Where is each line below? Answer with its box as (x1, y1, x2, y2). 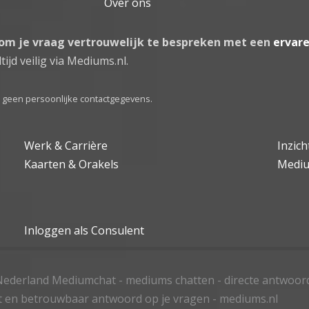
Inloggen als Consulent (24, 222, 145, 238)
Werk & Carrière (24, 137, 108, 153)
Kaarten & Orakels (24, 156, 119, 172)
